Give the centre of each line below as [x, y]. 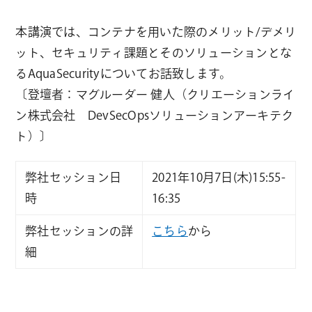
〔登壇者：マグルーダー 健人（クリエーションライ [155, 94]
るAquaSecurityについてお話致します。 [124, 73]
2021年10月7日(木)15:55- [219, 177]
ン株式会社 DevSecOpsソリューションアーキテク [155, 115]
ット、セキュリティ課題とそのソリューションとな [154, 52]
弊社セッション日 [73, 177]
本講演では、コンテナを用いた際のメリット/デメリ [156, 31]
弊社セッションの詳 [79, 231]
